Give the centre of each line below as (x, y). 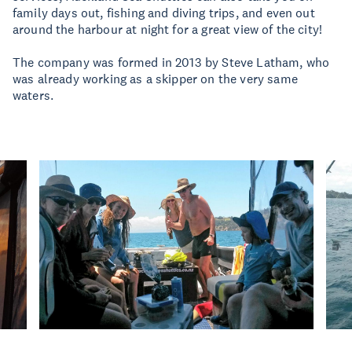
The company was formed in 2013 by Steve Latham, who (171, 62)
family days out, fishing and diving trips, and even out (164, 13)
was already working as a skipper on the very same (155, 79)
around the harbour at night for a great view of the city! (168, 29)
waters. (33, 95)
